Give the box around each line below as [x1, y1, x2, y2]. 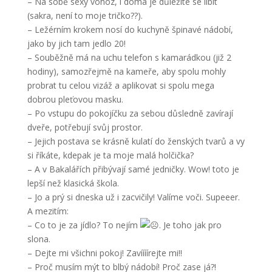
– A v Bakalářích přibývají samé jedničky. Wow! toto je [27, 163, 239, 175]
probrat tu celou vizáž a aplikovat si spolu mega [27, 80, 214, 91]
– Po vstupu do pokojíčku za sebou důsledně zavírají [27, 107, 233, 119]
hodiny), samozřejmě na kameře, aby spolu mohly [27, 66, 226, 77]
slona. [27, 233, 50, 245]
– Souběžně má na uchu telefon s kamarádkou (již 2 [27, 52, 231, 63]
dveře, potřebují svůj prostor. [27, 121, 143, 133]
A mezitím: [27, 205, 69, 217]
